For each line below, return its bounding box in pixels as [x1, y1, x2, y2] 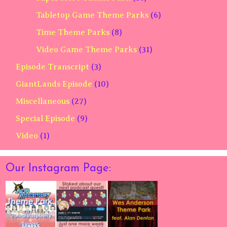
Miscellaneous [16, 96, 69, 106]
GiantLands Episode [16, 79, 92, 89]
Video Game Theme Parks [36, 45, 137, 54]
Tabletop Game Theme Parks [36, 10, 148, 20]
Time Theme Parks [36, 27, 109, 37]
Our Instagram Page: [6, 162, 111, 174]
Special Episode [16, 113, 75, 123]
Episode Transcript [16, 62, 89, 71]
